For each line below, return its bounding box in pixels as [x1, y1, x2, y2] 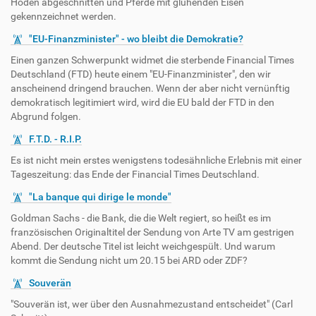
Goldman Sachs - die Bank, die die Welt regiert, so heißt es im [11, 212, 271, 224]
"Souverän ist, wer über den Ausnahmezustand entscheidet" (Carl [11, 298, 293, 310]
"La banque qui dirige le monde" [29, 191, 171, 202]
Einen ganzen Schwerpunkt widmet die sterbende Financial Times [11, 54, 294, 66]
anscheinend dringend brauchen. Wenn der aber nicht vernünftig [11, 83, 290, 94]
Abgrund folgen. [11, 111, 81, 122]
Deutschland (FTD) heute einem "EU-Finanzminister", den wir [11, 68, 271, 80]
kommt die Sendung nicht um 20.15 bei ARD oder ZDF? [11, 255, 248, 266]
